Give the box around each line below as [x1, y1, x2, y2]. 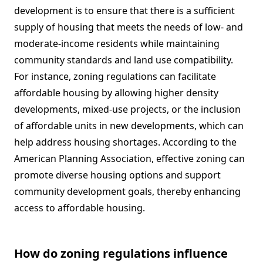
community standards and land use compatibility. [14, 53, 233, 67]
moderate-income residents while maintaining [14, 37, 220, 50]
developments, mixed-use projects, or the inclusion [14, 103, 241, 116]
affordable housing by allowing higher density [14, 86, 218, 100]
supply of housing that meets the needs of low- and [14, 21, 243, 34]
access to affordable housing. [14, 201, 145, 215]
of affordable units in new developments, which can [14, 119, 244, 133]
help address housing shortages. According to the [14, 136, 237, 149]
